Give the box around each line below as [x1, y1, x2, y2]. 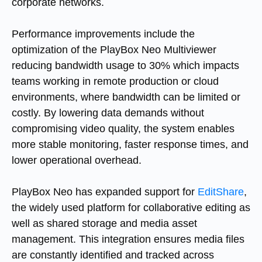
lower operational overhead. [12, 154, 142, 166]
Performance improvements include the [12, 28, 195, 40]
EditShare [198, 186, 244, 198]
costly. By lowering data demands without [12, 107, 204, 119]
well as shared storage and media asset [12, 218, 197, 229]
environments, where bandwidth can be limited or [12, 91, 240, 103]
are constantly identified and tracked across [12, 249, 214, 261]
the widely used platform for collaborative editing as [12, 202, 250, 213]
